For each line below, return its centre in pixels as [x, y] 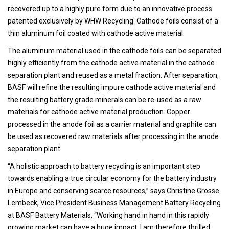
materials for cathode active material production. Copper [99, 112]
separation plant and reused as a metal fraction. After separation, [113, 75]
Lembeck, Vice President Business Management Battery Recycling [114, 203]
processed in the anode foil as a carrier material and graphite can [112, 124]
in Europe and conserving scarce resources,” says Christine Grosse [113, 190]
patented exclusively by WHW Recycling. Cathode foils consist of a [113, 21]
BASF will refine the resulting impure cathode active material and [112, 87]
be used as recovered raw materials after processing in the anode [113, 136]
